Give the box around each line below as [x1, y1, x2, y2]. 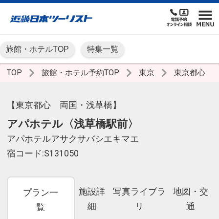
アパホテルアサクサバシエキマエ [7, 134, 139, 144]
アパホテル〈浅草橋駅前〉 [7, 117, 138, 131]
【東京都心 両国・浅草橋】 [7, 100, 121, 110]
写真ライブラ [112, 187, 166, 197]
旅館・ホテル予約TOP [42, 68, 121, 78]
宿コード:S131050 [7, 149, 79, 159]
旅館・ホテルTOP [6, 45, 69, 54]
